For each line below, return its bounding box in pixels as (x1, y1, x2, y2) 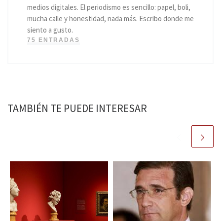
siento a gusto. (27, 25, 73, 35)
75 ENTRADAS (27, 36, 80, 43)
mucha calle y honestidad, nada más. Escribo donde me (27, 13, 194, 23)
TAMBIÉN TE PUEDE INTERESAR (7, 101, 147, 115)
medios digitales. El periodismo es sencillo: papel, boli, (27, 2, 190, 12)
